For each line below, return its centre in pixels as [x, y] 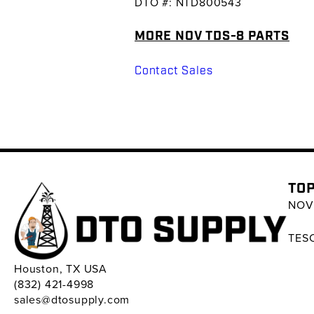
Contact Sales [174, 71]
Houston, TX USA [61, 269]
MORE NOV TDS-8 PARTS [212, 36]
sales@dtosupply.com [72, 300]
